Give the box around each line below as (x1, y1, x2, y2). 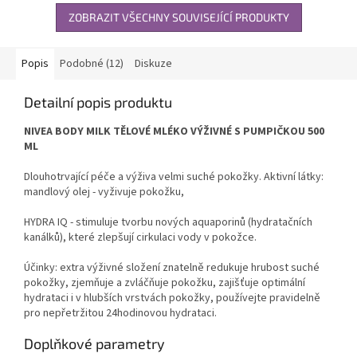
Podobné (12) (60, 55, 124, 72)
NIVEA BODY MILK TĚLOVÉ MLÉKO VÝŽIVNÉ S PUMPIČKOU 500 (24, 123, 324, 139)
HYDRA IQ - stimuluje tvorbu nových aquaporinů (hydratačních (24, 214, 312, 230)
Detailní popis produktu (24, 92, 172, 111)
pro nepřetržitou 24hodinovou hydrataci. (24, 304, 217, 321)
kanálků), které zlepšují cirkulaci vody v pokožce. (24, 229, 257, 245)
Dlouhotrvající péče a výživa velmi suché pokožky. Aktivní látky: (24, 168, 324, 185)
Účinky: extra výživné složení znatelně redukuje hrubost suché (24, 259, 320, 276)
